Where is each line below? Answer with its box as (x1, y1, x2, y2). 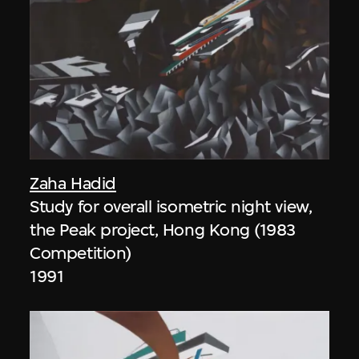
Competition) (30, 243, 131, 264)
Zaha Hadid (30, 173, 116, 194)
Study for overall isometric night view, (30, 196, 313, 217)
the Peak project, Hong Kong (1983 (30, 220, 296, 240)
